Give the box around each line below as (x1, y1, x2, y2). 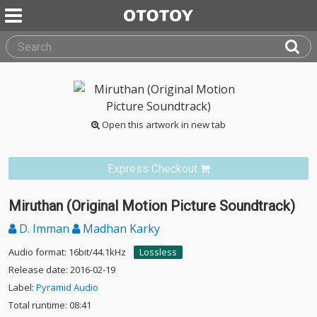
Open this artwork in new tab (100, 118, 226, 131)
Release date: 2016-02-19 (8, 263, 115, 276)
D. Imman (16, 221, 72, 236)
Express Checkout (107, 162, 197, 175)
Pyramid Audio (36, 281, 98, 294)
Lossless (139, 246, 177, 258)
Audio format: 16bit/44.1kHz (8, 246, 126, 258)
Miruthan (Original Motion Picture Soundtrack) (8, 197, 295, 214)
